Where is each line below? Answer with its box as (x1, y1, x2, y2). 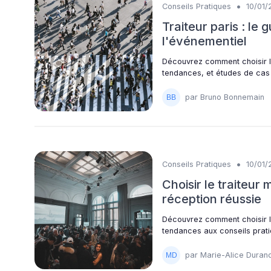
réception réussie (162, 191, 261, 206)
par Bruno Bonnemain (185, 93, 264, 102)
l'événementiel (162, 33, 247, 48)
